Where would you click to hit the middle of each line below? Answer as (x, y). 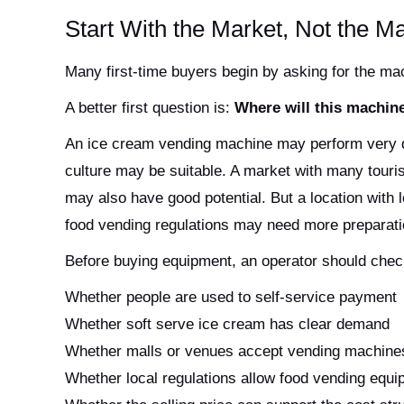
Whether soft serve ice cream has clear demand (227, 324)
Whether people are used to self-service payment (231, 297)
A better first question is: (150, 107)
